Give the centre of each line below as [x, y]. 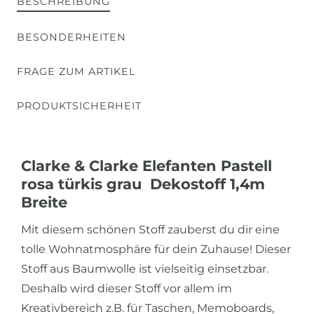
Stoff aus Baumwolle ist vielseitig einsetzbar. [145, 268]
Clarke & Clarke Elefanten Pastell [146, 165]
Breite [44, 202]
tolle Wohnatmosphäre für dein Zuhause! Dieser [156, 249]
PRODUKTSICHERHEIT [79, 105]
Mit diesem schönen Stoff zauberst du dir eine [150, 229]
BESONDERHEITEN [71, 37]
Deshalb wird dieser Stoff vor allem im [127, 288]
